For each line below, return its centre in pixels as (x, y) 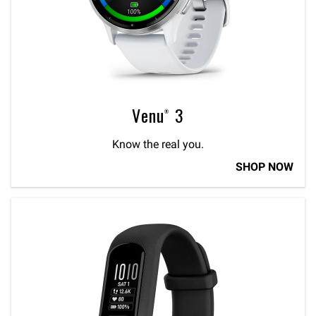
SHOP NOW (265, 167)
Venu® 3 (158, 115)
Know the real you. (158, 144)
